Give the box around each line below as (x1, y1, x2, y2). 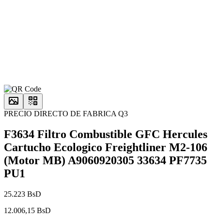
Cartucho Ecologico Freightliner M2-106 (4, 140, 207, 154)
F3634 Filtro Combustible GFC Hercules (4, 127, 207, 140)
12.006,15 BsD (4, 206, 51, 215)
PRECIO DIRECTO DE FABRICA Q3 (4, 109, 128, 118)
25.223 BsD (4, 189, 41, 198)
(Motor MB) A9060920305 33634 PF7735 (4, 154, 207, 167)
